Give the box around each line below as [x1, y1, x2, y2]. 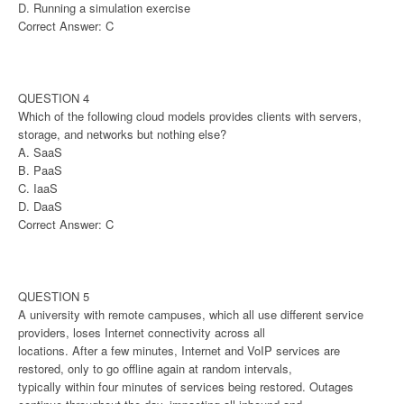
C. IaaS [18, 179, 58, 197]
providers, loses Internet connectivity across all [18, 323, 265, 341]
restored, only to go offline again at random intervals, [18, 359, 292, 377]
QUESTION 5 [18, 287, 89, 305]
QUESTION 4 [18, 88, 89, 106]
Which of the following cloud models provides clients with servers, [18, 106, 362, 124]
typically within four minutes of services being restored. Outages [18, 377, 353, 395]
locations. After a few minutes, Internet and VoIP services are [18, 341, 340, 359]
